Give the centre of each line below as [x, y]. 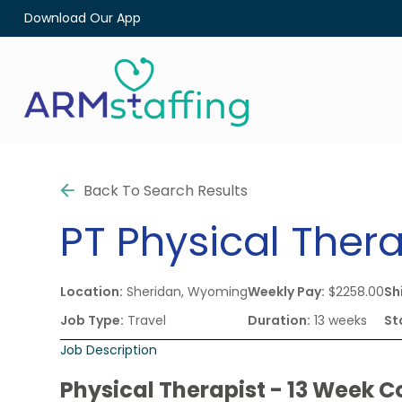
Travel [145, 320]
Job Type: [92, 320]
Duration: [280, 320]
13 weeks [339, 320]
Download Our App [82, 18]
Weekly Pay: [287, 291]
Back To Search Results [166, 190]
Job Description [109, 350]
